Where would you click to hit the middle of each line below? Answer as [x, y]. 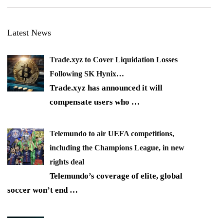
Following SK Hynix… [87, 74]
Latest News [29, 33]
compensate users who [91, 102]
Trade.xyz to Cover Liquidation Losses [114, 60]
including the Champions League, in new [117, 147]
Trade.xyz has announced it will [106, 88]
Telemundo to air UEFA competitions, [112, 133]
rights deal [67, 162]
